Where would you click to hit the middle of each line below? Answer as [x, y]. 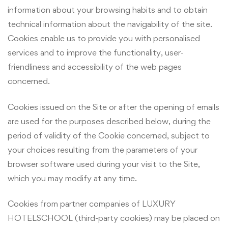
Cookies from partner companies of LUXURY [92, 204]
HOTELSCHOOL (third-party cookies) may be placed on [114, 218]
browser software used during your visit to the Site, [104, 164]
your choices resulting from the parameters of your [103, 149]
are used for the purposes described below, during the [109, 121]
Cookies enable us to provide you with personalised [104, 38]
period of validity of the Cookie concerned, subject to [109, 135]
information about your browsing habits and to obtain [108, 10]
